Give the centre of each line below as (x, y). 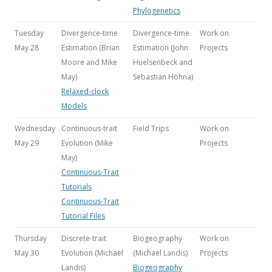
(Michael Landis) (160, 253)
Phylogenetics (157, 11)
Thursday (31, 238)
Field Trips (151, 128)
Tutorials (76, 187)
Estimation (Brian (90, 48)
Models (74, 106)
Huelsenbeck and (163, 62)
